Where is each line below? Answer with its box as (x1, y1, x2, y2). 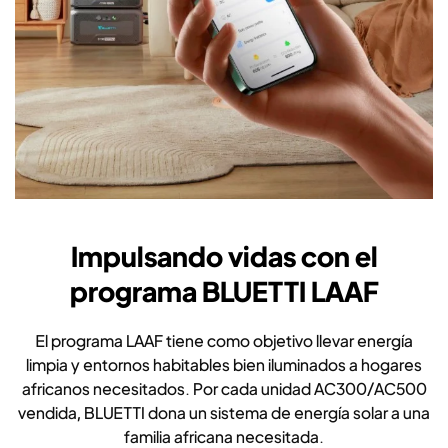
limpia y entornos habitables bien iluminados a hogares (26, 354, 422, 376)
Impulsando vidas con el (70, 239, 378, 274)
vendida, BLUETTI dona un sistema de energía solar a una (18, 402, 430, 424)
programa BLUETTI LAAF (70, 274, 378, 309)
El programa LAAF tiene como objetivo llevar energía (35, 330, 413, 352)
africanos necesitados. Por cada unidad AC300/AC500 (21, 378, 427, 400)
